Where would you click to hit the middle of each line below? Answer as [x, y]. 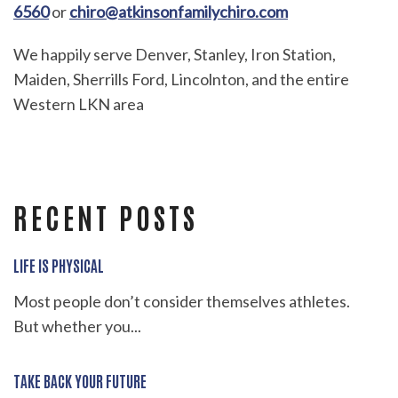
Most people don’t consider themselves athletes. [182, 301]
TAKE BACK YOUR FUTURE [80, 380]
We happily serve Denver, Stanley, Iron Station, [175, 54]
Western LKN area [79, 103]
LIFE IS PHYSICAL [59, 264]
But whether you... [77, 326]
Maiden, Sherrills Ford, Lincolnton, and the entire [181, 79]
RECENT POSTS [106, 216]
